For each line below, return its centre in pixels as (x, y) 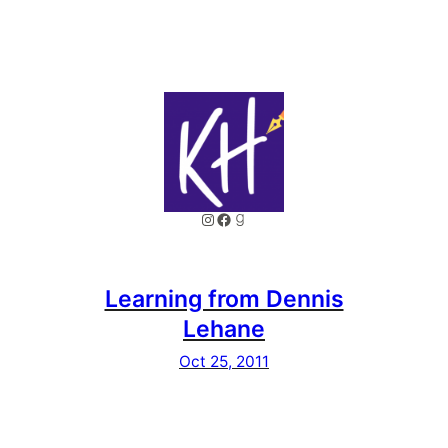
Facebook (252, 218)
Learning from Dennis (224, 299)
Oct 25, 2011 (224, 361)
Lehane (224, 329)
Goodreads (273, 218)
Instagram (236, 218)
